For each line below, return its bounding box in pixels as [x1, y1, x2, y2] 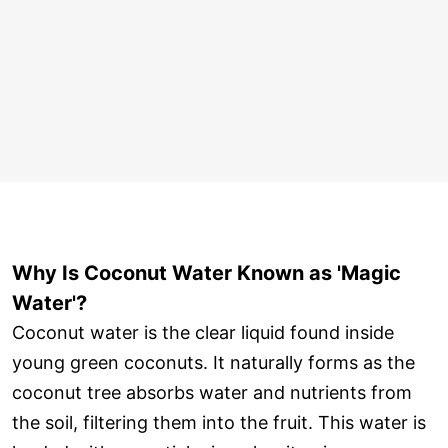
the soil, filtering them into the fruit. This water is [12, 411, 426, 433]
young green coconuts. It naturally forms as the [12, 351, 415, 373]
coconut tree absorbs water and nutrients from [12, 381, 412, 403]
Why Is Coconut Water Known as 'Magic [12, 260, 401, 285]
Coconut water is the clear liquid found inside [12, 321, 394, 343]
